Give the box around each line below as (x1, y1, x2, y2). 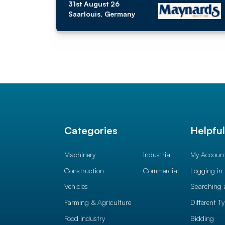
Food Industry (64, 213, 105, 222)
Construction (64, 166, 104, 175)
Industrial (143, 150, 172, 159)
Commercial (143, 166, 179, 175)
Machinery (64, 150, 95, 159)
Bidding (190, 213, 214, 222)
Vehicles (64, 182, 88, 191)
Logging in (190, 166, 223, 175)
